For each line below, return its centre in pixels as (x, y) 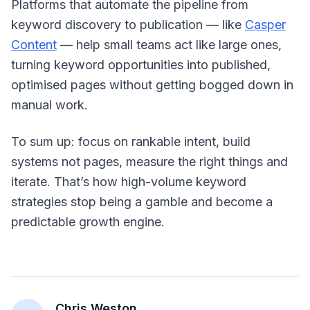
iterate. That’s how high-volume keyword (129, 182)
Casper (265, 25)
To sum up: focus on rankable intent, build (131, 142)
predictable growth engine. (88, 222)
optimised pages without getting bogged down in (152, 85)
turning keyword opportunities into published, (141, 65)
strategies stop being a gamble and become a (142, 202)
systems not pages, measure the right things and (149, 162)
